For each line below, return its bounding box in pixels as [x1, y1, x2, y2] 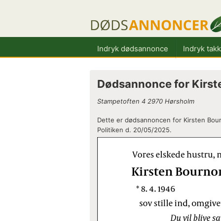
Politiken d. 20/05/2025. [97, 126, 172, 134]
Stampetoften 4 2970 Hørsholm [97, 97, 194, 106]
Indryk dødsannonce [97, 43, 168, 53]
